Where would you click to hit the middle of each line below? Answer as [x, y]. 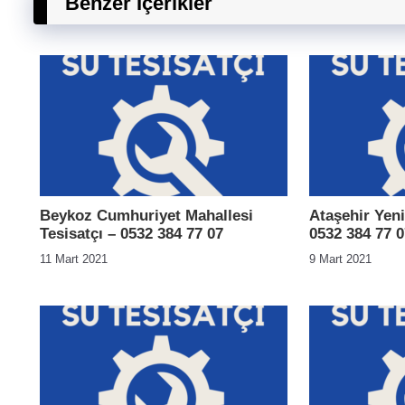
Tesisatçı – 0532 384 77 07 [132, 234]
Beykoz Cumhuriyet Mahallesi [146, 216]
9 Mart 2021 [340, 259]
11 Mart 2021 [74, 259]
